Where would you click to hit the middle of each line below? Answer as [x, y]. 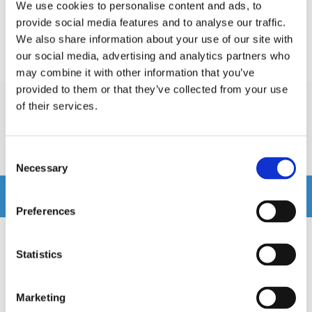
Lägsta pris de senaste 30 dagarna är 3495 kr [117, 68]
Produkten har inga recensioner [156, 156]
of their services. [57, 106]
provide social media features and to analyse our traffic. [151, 22]
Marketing [41, 297]
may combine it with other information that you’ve [135, 72]
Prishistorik [34, 45]
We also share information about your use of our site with [155, 39]
